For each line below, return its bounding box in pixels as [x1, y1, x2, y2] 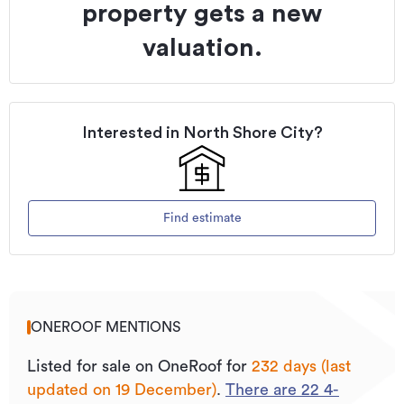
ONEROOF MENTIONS [31, 320, 180, 335]
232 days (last [252, 358, 351, 375]
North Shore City [182, 124, 314, 142]
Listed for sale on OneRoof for [27, 358, 252, 375]
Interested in [81, 124, 183, 142]
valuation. [142, 35, 262, 61]
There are [225, 381, 301, 399]
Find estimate [162, 212, 242, 225]
